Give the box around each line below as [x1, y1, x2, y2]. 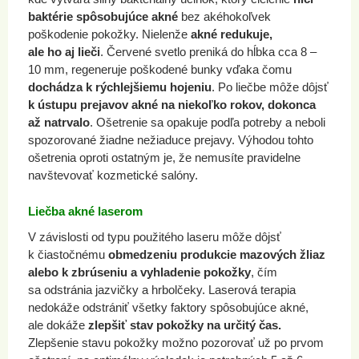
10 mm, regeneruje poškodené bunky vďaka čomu [28, 63, 292, 76]
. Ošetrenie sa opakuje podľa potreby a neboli [90, 115, 325, 129]
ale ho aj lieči [28, 45, 100, 58]
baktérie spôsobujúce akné [28, 10, 178, 23]
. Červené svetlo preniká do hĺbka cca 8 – [100, 45, 317, 58]
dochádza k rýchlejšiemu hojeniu [28, 80, 212, 94]
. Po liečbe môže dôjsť [212, 80, 329, 94]
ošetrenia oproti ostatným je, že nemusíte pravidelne [28, 151, 301, 164]
